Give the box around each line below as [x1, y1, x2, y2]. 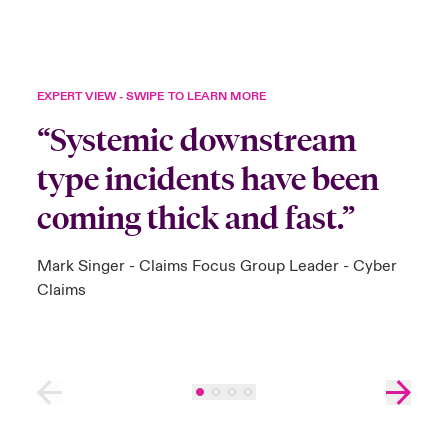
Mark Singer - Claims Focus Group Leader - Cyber [36, 255, 397, 276]
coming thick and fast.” [36, 199, 355, 237]
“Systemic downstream [36, 121, 356, 159]
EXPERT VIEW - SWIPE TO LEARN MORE [36, 88, 266, 104]
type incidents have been [36, 160, 379, 198]
